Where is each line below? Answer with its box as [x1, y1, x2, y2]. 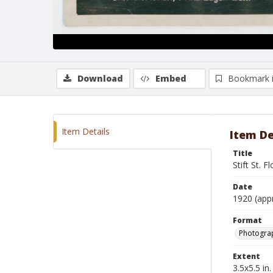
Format [233, 215, 262, 225]
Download [77, 73, 123, 84]
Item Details [62, 126, 110, 137]
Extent [233, 251, 260, 261]
